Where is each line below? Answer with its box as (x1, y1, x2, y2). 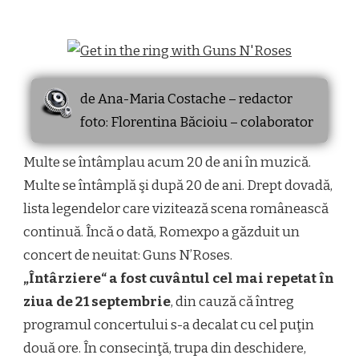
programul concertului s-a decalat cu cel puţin (23, 317, 314, 334)
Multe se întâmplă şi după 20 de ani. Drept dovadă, (23, 177, 333, 195)
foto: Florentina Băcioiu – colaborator (80, 114, 313, 131)
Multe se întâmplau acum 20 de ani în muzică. (23, 154, 311, 171)
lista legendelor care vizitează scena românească (23, 200, 329, 218)
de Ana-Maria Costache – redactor (80, 91, 292, 108)
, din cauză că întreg (171, 293, 294, 311)
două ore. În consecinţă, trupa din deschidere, (23, 340, 306, 357)
